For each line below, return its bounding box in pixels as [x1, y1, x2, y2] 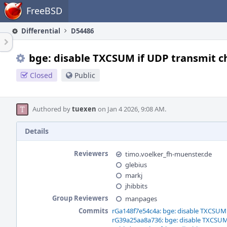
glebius [125, 160, 147, 169]
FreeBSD [26, 5, 62, 17]
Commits [79, 206, 108, 215]
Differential [20, 26, 60, 35]
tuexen [72, 104, 96, 113]
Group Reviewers [52, 194, 108, 203]
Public [74, 70, 95, 80]
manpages [125, 194, 157, 203]
